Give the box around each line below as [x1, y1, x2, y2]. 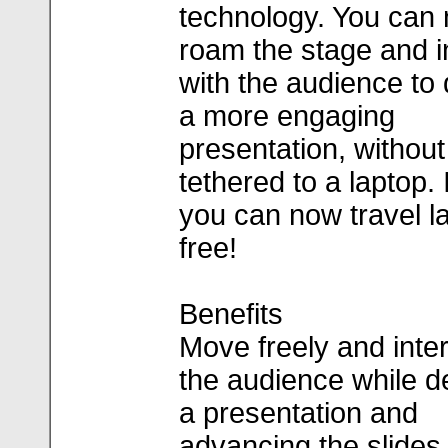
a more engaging [179, 100, 395, 132]
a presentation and [179, 397, 418, 429]
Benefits [179, 298, 283, 330]
